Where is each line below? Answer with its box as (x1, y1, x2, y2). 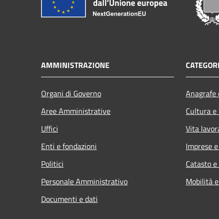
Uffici (41, 123, 58, 134)
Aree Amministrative (41, 105, 110, 117)
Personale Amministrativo (41, 175, 128, 187)
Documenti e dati (41, 193, 98, 205)
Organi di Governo (41, 88, 101, 99)
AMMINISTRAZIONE (41, 59, 109, 71)
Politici (41, 158, 64, 170)
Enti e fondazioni (41, 140, 97, 152)
